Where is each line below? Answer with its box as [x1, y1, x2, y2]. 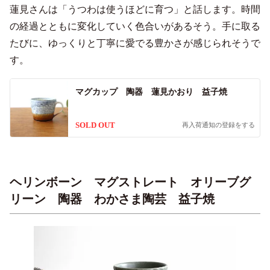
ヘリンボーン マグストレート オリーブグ [10, 175, 251, 189]
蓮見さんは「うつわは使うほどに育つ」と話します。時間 [10, 4, 260, 14]
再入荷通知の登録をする [182, 121, 255, 128]
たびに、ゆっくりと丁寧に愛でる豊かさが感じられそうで [10, 37, 260, 48]
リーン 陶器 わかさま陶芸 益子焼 [10, 192, 215, 206]
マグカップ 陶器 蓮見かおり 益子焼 [75, 87, 227, 96]
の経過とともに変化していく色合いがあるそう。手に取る [10, 20, 260, 31]
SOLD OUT [75, 120, 115, 130]
